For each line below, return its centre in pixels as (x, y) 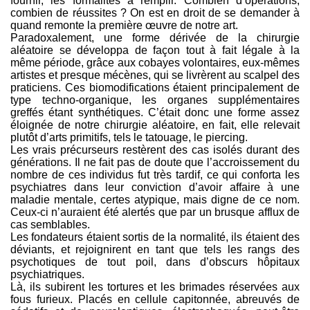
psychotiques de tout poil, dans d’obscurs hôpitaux (155, 262)
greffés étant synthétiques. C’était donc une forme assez (155, 112)
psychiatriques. (47, 274)
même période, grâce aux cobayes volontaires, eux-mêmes (155, 63)
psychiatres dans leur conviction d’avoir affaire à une (155, 187)
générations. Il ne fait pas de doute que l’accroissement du (155, 162)
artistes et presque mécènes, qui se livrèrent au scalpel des (155, 75)
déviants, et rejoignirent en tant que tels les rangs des (155, 249)
